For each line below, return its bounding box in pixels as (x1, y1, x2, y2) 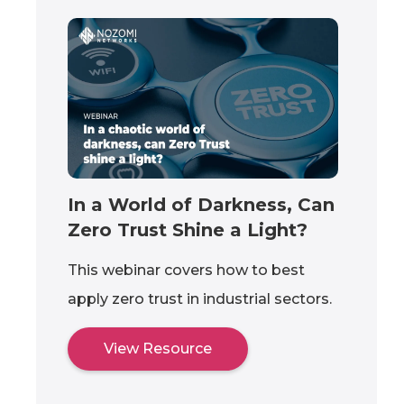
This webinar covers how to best (68, 261, 305, 279)
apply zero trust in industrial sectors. (68, 289, 332, 308)
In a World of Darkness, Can (68, 193, 335, 216)
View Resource (104, 339, 212, 357)
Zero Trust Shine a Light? (68, 218, 308, 241)
